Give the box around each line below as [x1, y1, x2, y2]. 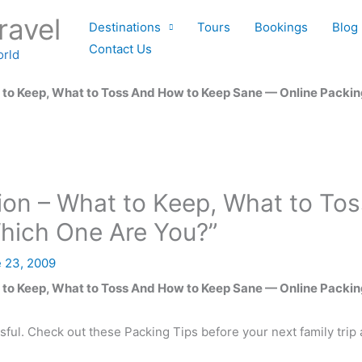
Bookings [255, 19, 308, 35]
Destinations [89, 19, 161, 35]
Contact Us [89, 41, 152, 57]
